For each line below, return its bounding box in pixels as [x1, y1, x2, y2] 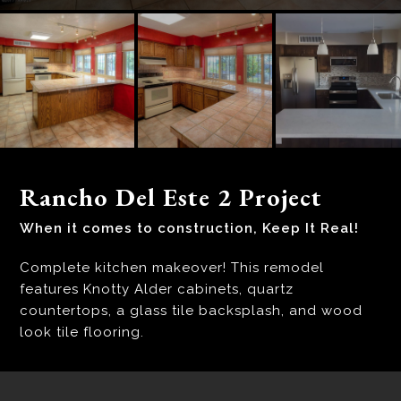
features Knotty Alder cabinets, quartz [20, 281, 294, 298]
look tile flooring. [20, 324, 145, 341]
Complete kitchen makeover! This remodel [20, 260, 325, 277]
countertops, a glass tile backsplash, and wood [20, 303, 363, 320]
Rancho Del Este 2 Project [20, 181, 323, 214]
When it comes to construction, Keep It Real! [20, 220, 360, 237]
